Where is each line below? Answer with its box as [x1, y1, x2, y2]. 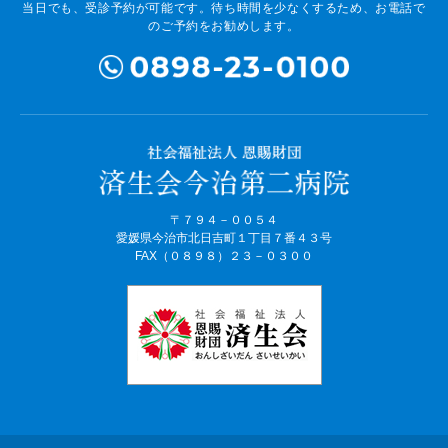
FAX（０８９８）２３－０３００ [135, 249, 313, 264]
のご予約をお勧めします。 [148, 18, 300, 33]
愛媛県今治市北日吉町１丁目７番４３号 [116, 231, 332, 246]
